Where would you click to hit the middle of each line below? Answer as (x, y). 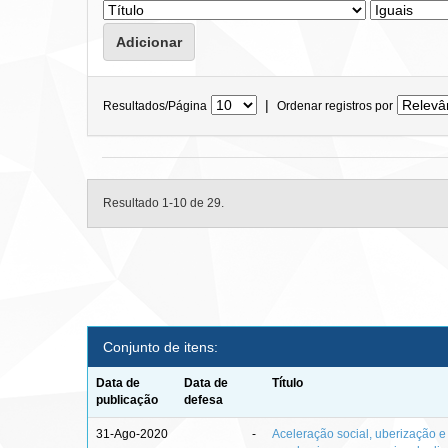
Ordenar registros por (335, 105)
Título (288, 383)
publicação (127, 400)
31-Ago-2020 (132, 434)
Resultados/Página (155, 105)
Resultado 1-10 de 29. (163, 203)
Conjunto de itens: (160, 347)
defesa (204, 400)
